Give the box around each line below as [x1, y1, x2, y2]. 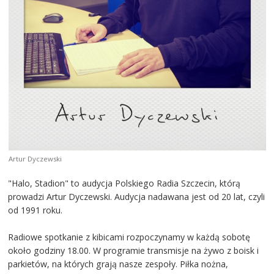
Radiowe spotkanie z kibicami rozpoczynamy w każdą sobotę [8, 231, 251, 243]
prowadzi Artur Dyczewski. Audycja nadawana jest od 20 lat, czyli [8, 190, 265, 202]
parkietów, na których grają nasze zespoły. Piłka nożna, [8, 257, 229, 270]
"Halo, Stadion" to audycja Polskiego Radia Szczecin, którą [8, 177, 241, 189]
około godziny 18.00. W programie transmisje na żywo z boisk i [8, 244, 259, 256]
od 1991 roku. [8, 204, 63, 216]
